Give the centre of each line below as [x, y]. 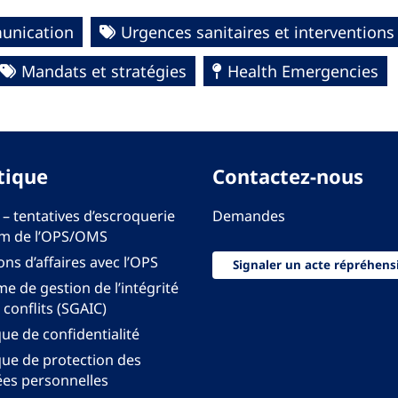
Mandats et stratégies [104, 71]
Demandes [249, 216]
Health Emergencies [303, 71]
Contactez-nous [288, 176]
